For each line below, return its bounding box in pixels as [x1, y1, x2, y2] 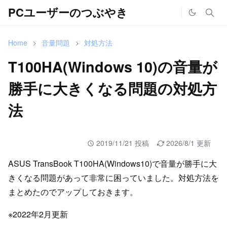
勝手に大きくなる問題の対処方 [8, 78, 217, 99]
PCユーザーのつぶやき [8, 4, 128, 20]
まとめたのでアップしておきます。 [8, 186, 138, 198]
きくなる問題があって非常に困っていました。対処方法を [8, 172, 219, 183]
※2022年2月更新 [8, 208, 68, 220]
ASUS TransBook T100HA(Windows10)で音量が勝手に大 [8, 158, 217, 169]
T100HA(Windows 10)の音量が [8, 56, 217, 77]
